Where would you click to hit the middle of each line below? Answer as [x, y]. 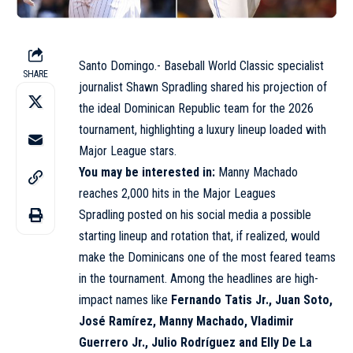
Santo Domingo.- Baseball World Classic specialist [201, 65]
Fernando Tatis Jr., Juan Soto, [252, 299]
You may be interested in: [147, 172]
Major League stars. [128, 150]
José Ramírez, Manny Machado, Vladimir [186, 321]
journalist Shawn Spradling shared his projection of [203, 87]
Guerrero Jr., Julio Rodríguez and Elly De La [195, 342]
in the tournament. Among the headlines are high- [199, 278]
